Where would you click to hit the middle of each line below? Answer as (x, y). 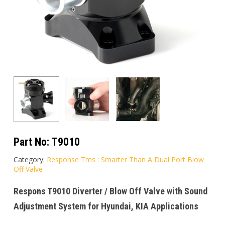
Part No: (32, 142)
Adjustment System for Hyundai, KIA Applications (106, 206)
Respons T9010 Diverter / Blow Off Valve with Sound (110, 191)
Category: (30, 160)
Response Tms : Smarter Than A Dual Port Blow (125, 160)
